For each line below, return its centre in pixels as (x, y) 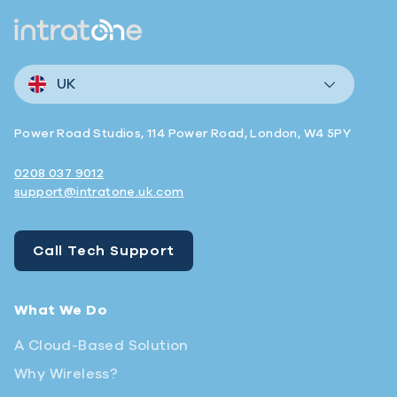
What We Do (61, 311)
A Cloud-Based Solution (101, 346)
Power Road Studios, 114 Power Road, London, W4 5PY (183, 134)
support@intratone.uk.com (99, 193)
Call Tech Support (104, 251)
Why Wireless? (66, 374)
